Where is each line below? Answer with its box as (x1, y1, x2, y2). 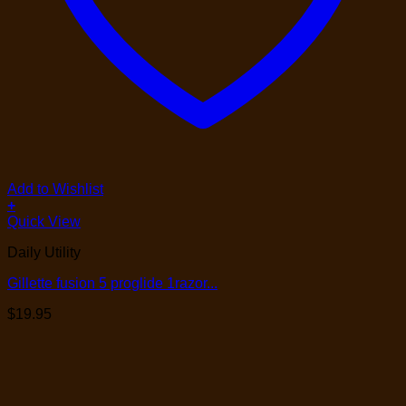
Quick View (7, 213, 81, 229)
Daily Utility (7, 244, 81, 260)
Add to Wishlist (7, 180, 103, 197)
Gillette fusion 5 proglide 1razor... (7, 275, 217, 291)
